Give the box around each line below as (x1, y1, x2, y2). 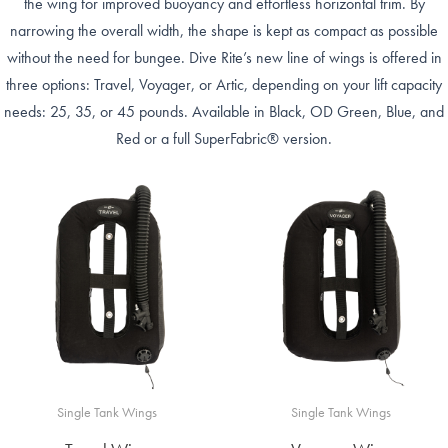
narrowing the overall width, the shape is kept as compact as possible (10, 19, 438, 41)
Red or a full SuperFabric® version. (116, 127, 332, 149)
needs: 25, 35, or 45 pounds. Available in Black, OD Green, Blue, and (4, 100, 444, 122)
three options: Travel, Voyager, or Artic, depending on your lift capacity (6, 73, 442, 95)
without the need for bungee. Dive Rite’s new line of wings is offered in (6, 46, 442, 68)
